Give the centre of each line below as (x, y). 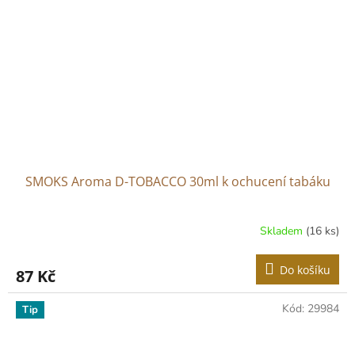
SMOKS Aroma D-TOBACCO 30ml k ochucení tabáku (177, 181)
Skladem (283, 231)
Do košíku (305, 269)
